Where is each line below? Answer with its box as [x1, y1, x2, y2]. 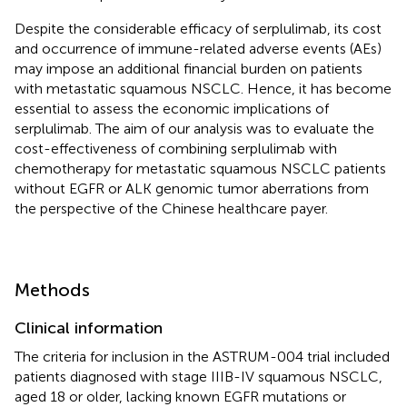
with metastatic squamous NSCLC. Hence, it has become [15, 79, 392, 97]
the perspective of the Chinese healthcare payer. [15, 199, 328, 217]
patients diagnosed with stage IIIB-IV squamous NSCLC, [15, 367, 382, 385]
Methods [15, 278, 90, 301]
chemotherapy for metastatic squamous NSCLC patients [15, 159, 386, 177]
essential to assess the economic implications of [15, 99, 329, 117]
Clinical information [15, 317, 163, 338]
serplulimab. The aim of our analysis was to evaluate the [15, 119, 374, 137]
